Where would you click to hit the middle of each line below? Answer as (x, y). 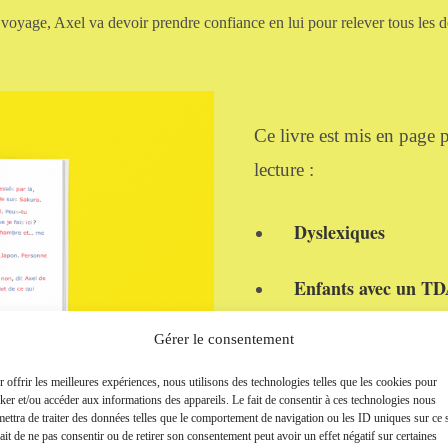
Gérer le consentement (223, 339)
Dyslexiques (339, 231)
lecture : (284, 170)
